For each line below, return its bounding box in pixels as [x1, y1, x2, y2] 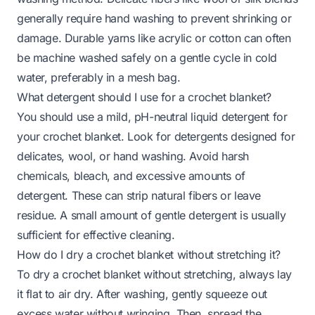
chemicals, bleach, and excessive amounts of [17, 168, 245, 183]
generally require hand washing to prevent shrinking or [17, 11, 292, 25]
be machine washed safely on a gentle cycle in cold [17, 50, 278, 65]
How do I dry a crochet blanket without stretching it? [17, 247, 281, 262]
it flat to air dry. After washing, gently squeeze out [17, 286, 267, 301]
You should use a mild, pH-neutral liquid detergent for [17, 109, 288, 124]
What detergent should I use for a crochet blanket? [17, 89, 271, 104]
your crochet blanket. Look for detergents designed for [17, 129, 295, 143]
